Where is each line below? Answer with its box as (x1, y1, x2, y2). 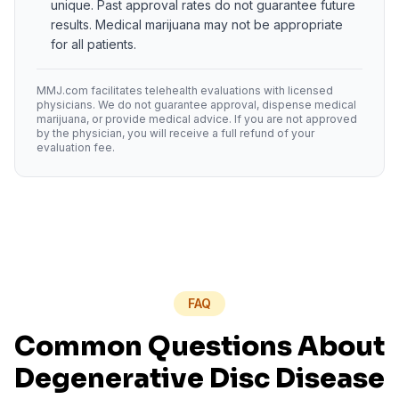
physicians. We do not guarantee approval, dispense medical (37, 98, 356, 111)
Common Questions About (14, 330, 385, 363)
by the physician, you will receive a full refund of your (37, 126, 314, 140)
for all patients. (51, 37, 136, 52)
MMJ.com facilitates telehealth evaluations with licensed (37, 84, 333, 97)
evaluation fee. (37, 141, 115, 154)
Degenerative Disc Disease (14, 362, 385, 395)
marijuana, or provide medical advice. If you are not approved (37, 112, 357, 126)
